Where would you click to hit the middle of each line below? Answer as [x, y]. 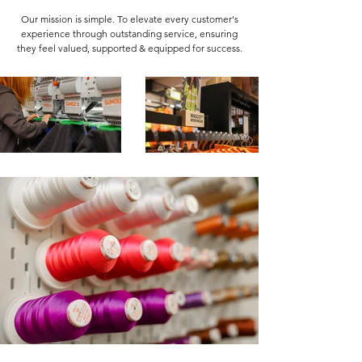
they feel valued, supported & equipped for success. [129, 48]
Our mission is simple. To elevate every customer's [129, 19]
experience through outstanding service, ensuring [129, 34]
